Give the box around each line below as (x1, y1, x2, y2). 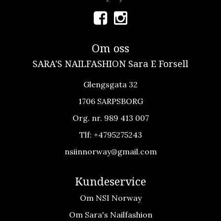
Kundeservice (75, 175, 146, 188)
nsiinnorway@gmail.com (64, 146, 157, 156)
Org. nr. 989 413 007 (72, 112, 149, 123)
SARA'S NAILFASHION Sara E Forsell (33, 58, 188, 69)
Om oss (92, 41, 129, 55)
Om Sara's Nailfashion (69, 209, 152, 220)
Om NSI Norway (79, 192, 142, 203)
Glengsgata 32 (83, 79, 138, 89)
